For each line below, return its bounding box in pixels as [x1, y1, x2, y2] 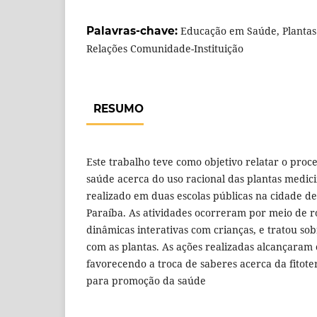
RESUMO [93, 101, 144, 115]
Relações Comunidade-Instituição [86, 41, 243, 55]
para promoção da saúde [86, 273, 206, 287]
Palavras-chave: [86, 23, 180, 38]
